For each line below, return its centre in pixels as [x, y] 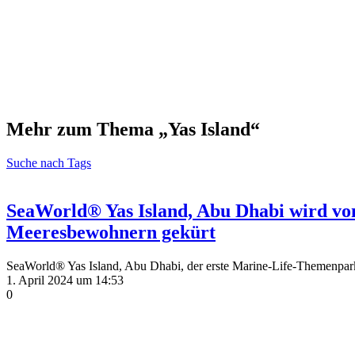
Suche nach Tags [49, 162]
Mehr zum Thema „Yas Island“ [133, 129]
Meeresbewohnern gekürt [111, 232]
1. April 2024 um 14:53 [65, 280]
